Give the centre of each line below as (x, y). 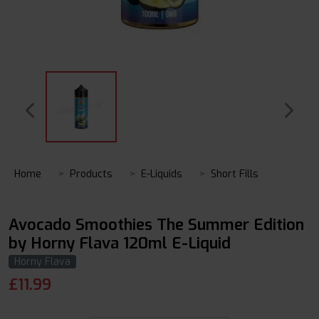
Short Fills (235, 174)
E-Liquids (162, 174)
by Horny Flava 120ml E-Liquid (120, 243)
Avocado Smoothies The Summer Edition (156, 225)
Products (91, 174)
